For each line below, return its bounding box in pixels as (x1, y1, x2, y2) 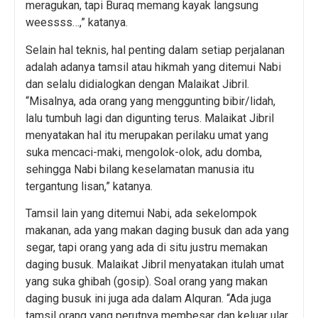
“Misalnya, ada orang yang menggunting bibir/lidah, (26, 94, 275, 108)
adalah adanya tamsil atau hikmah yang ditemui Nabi (26, 60, 281, 74)
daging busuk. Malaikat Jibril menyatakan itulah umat (26, 258, 284, 272)
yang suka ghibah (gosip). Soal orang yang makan (26, 275, 268, 289)
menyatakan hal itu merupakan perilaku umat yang (26, 128, 268, 142)
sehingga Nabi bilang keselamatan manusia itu (26, 162, 254, 176)
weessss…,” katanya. (26, 16, 128, 30)
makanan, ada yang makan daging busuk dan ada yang (26, 224, 289, 238)
